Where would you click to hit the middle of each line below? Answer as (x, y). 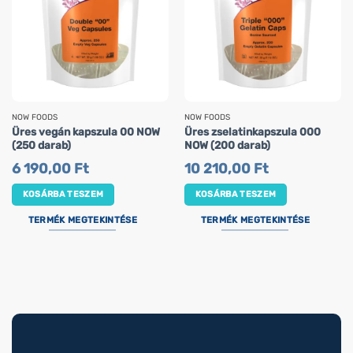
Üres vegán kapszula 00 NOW (85, 132)
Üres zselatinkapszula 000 (252, 132)
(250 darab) (41, 145)
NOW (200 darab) (227, 145)
